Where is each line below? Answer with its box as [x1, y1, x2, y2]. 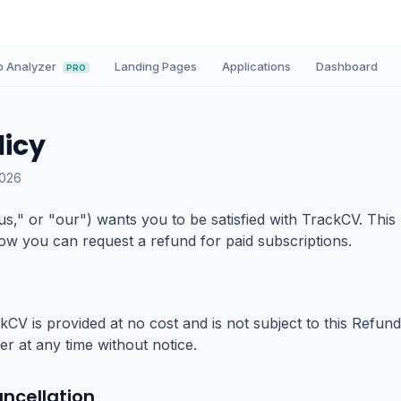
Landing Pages [115, 59, 197, 73]
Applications [222, 59, 291, 73]
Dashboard [316, 59, 378, 73]
